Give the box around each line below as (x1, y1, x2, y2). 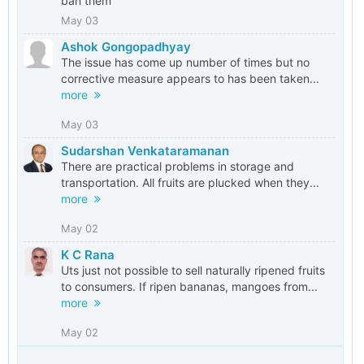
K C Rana (61, 247, 115, 262)
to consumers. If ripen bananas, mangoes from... (61, 279, 318, 293)
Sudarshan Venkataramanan (61, 143, 229, 158)
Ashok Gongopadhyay (61, 39, 191, 54)
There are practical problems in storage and (61, 159, 294, 173)
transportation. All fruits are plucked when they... (61, 175, 319, 189)
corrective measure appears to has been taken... (61, 71, 319, 85)
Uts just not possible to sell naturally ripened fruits (61, 263, 325, 277)
